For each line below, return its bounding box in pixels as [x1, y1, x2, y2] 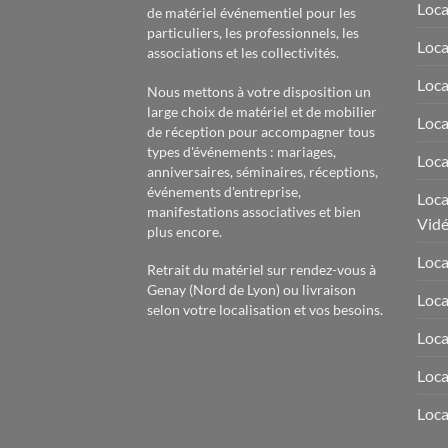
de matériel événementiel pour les [147, 3, 356, 21]
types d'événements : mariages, [147, 142, 336, 160]
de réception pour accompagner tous [147, 122, 375, 140]
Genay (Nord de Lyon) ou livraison [147, 281, 356, 299]
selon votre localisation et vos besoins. [147, 301, 383, 319]
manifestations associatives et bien [147, 202, 361, 220]
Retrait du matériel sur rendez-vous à [147, 261, 376, 279]
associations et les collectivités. [147, 43, 339, 61]
